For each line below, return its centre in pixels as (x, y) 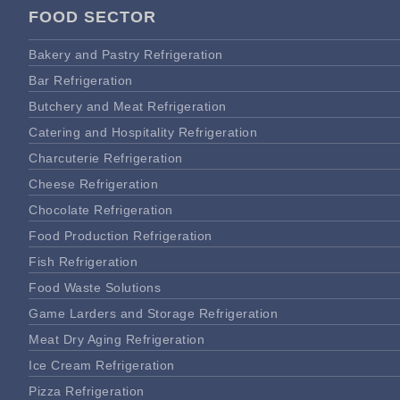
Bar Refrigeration (81, 80)
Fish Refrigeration (83, 261)
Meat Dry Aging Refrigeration (117, 339)
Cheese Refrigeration (93, 183)
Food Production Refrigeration (121, 235)
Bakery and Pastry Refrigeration (126, 54)
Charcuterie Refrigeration (106, 158)
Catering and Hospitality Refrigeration (143, 132)
